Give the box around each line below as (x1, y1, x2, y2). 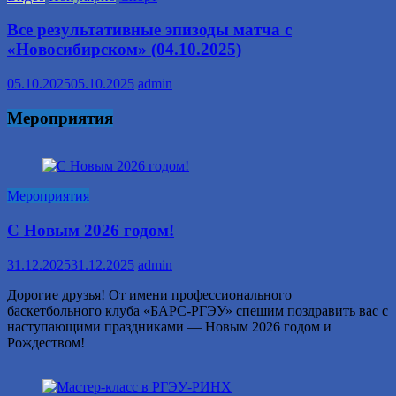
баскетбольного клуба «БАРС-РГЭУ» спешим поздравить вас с (7, 302, 388, 318)
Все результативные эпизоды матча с (7, 20, 292, 40)
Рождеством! (7, 334, 85, 350)
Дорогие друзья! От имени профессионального (7, 286, 292, 302)
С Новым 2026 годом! (7, 221, 174, 240)
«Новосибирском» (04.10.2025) (7, 40, 241, 59)
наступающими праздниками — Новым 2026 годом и (7, 318, 331, 334)
